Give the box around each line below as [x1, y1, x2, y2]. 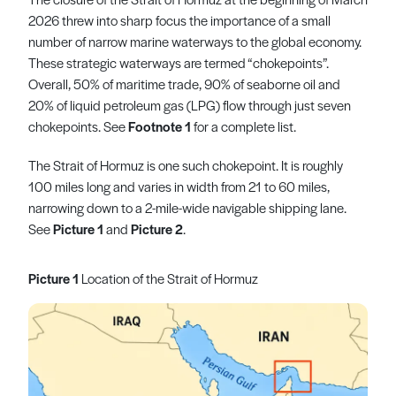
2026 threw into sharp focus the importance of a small [28, 11, 331, 29]
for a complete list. [194, 117, 296, 135]
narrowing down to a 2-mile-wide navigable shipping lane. [28, 198, 346, 217]
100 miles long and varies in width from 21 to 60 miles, [28, 177, 330, 195]
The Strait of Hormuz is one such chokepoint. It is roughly [28, 156, 343, 174]
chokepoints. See [28, 117, 126, 135]
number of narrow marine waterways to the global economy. [28, 32, 362, 50]
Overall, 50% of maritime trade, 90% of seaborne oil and [28, 74, 340, 93]
